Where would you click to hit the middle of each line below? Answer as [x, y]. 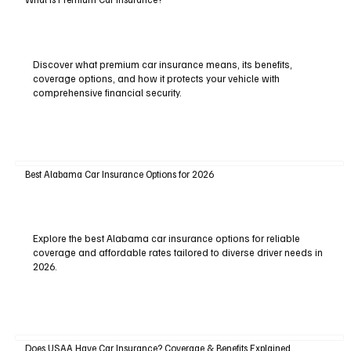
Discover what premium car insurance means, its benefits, [162, 65]
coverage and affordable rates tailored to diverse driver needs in [177, 253]
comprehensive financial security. [107, 93]
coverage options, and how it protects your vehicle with [156, 79]
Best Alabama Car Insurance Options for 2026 [119, 174]
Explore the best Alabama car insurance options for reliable [166, 239]
